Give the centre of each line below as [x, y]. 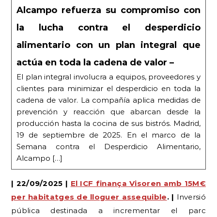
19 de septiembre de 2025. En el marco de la [108, 135]
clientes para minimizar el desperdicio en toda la [108, 88]
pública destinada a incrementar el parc [108, 210]
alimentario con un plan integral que [108, 45]
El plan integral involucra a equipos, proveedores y [108, 77]
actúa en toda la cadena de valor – [95, 62]
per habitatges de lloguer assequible [89, 197]
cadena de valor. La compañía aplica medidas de [108, 100]
